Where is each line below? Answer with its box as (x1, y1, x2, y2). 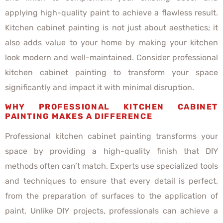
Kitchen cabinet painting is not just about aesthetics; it (5, 22, 218, 32)
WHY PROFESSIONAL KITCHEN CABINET (5, 102, 218, 112)
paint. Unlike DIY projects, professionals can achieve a (5, 206, 218, 216)
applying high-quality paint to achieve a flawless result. (5, 7, 218, 17)
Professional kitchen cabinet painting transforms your (5, 131, 218, 141)
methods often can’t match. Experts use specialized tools (5, 161, 218, 171)
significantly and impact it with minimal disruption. (5, 82, 196, 92)
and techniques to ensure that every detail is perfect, (5, 176, 218, 186)
